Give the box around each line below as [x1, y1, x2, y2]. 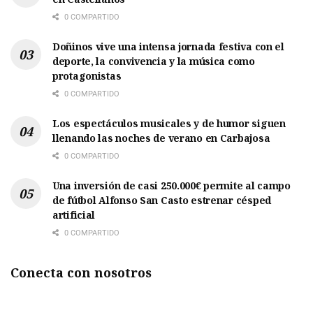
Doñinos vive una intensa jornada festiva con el [52, 39, 284, 53]
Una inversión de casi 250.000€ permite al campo [52, 178, 291, 192]
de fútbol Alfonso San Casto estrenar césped [52, 193, 271, 207]
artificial [52, 208, 96, 221]
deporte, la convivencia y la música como [52, 54, 255, 68]
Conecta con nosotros [10, 263, 152, 281]
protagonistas [52, 68, 122, 82]
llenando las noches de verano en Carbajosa [52, 131, 270, 145]
